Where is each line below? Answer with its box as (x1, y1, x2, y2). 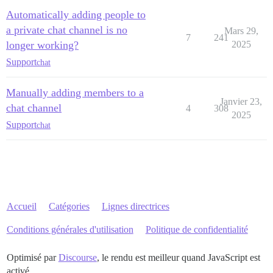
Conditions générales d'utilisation (6, 224, 133, 235)
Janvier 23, (220, 96, 262, 107)
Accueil (6, 201, 37, 212)
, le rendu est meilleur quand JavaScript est (96, 252, 260, 263)
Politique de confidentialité (145, 224, 248, 235)
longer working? (6, 39, 79, 52)
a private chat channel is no (6, 24, 127, 37)
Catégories (48, 201, 90, 212)
